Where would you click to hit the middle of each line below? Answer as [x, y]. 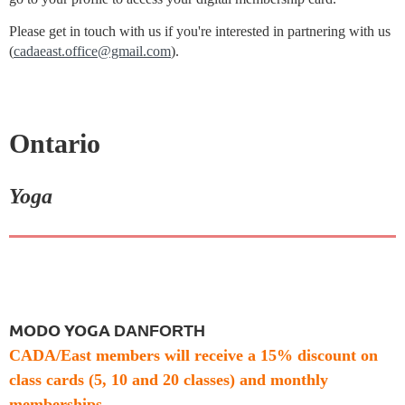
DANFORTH [160, 330]
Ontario [55, 143]
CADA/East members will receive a [135, 355]
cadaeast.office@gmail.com [92, 51]
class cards [47, 379]
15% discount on [319, 355]
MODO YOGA [60, 329]
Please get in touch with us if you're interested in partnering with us [200, 31]
